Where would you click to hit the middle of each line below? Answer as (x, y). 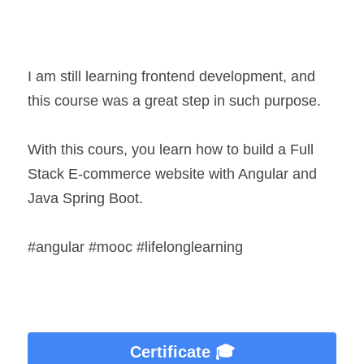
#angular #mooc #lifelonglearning (135, 247)
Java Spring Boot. (85, 198)
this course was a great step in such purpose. (174, 101)
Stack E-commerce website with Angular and (172, 174)
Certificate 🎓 (182, 352)
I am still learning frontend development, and (171, 76)
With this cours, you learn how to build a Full (171, 149)
